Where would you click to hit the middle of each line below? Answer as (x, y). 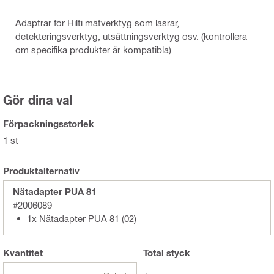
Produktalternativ (41, 171)
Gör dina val (38, 100)
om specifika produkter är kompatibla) (93, 50)
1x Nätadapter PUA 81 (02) (82, 219)
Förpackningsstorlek (49, 124)
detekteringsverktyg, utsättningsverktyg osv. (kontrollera (131, 36)
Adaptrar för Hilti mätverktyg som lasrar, (97, 23)
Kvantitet (23, 253)
